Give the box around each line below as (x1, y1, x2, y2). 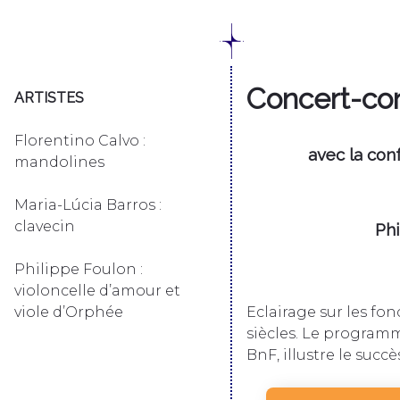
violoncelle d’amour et (14, 282, 180, 299)
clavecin (14, 218, 75, 235)
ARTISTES (14, 89, 84, 106)
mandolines (14, 154, 104, 171)
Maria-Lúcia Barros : (14, 196, 162, 213)
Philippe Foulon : (14, 261, 143, 278)
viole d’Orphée (14, 304, 123, 321)
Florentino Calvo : (14, 132, 146, 149)
